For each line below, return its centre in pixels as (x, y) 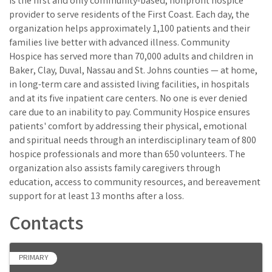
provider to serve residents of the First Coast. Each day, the (129, 16)
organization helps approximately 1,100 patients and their (130, 30)
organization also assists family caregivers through (115, 169)
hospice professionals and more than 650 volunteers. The (127, 155)
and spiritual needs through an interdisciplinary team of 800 (133, 141)
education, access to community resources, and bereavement (135, 183)
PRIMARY (33, 259)
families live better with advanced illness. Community (119, 44)
